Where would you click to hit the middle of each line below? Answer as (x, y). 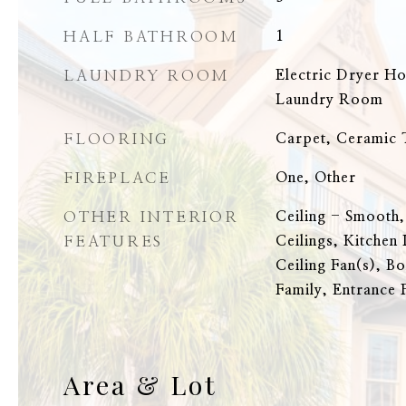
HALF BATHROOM (151, 37)
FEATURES (113, 242)
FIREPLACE (117, 178)
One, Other (315, 178)
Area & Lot (140, 384)
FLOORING (116, 139)
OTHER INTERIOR (151, 217)
